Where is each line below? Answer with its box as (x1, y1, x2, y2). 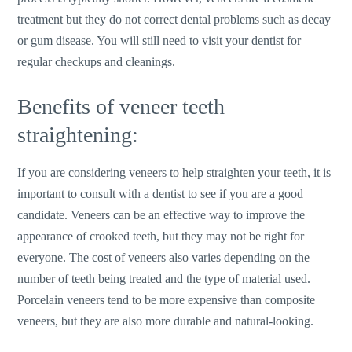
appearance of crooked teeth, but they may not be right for (17, 229, 305, 243)
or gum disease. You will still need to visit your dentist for (17, 34, 302, 48)
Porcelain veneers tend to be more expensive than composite (17, 292, 316, 306)
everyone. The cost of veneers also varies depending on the (17, 250, 310, 264)
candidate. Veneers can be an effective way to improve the (17, 207, 306, 222)
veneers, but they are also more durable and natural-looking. (17, 313, 314, 328)
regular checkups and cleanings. (17, 55, 176, 69)
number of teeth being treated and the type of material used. (17, 271, 311, 285)
